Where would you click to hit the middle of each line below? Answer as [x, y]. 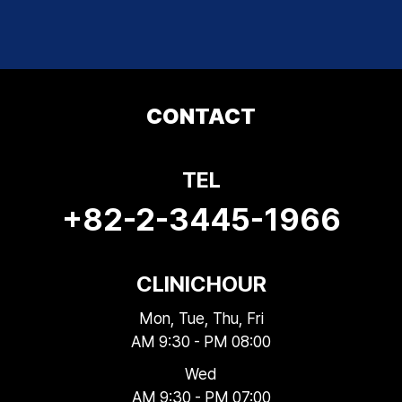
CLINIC [171, 284]
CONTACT [201, 116]
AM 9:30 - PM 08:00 [201, 341]
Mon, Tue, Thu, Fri [201, 318]
